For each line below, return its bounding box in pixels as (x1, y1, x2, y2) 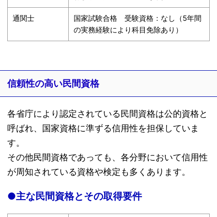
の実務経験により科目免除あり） (74, 25, 183, 34)
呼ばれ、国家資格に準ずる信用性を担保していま (7, 123, 199, 133)
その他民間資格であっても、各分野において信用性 (7, 152, 208, 162)
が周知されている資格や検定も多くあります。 (7, 166, 190, 177)
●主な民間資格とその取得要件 (7, 190, 142, 202)
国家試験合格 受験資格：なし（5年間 (74, 13, 201, 23)
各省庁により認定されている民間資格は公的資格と (7, 108, 208, 119)
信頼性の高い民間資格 (7, 77, 99, 89)
